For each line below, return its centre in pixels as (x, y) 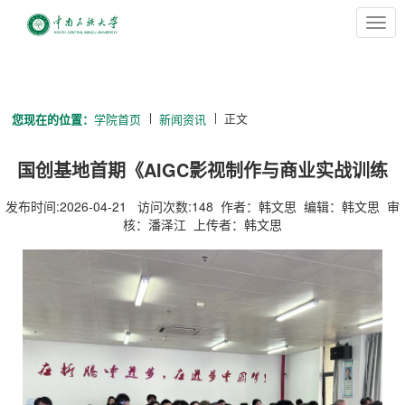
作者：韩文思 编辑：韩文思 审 (306, 206)
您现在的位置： (53, 119)
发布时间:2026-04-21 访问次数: (99, 206)
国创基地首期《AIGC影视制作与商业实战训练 (202, 170)
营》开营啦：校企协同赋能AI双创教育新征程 (202, 191)
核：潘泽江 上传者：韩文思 (202, 224)
